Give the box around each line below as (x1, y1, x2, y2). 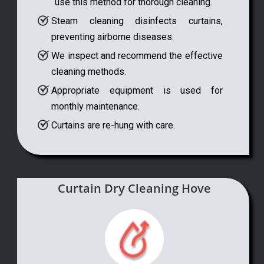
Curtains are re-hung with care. (51, 120, 176, 131)
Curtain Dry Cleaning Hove (58, 180, 211, 196)
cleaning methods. (51, 66, 127, 78)
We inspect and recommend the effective (51, 50, 223, 62)
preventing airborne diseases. (51, 31, 174, 43)
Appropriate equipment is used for (51, 85, 223, 97)
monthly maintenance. (51, 101, 140, 113)
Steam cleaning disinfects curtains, (51, 15, 223, 27)
